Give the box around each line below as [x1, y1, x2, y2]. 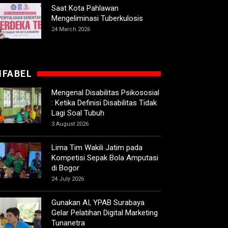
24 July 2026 [51, 176, 84, 183]
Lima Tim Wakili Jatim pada [51, 143, 142, 153]
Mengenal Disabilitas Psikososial [51, 88, 159, 98]
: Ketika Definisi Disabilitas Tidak [51, 98, 157, 108]
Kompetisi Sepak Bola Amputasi [51, 153, 158, 163]
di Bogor [51, 163, 79, 173]
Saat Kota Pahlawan [51, 4, 119, 13]
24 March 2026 [51, 26, 90, 33]
